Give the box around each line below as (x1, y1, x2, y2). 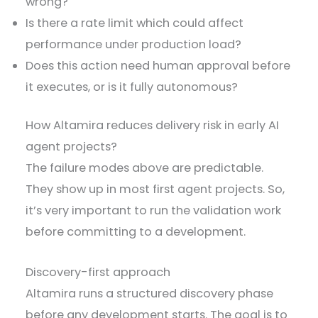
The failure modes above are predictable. (26, 160, 264, 177)
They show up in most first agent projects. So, (26, 181, 285, 198)
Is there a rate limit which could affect (26, 14, 244, 31)
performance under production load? (26, 35, 245, 53)
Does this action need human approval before (26, 57, 291, 74)
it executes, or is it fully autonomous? (26, 78, 241, 95)
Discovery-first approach (26, 263, 174, 280)
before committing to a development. (26, 224, 249, 241)
